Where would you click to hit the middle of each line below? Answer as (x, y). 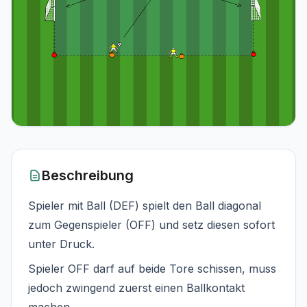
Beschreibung (88, 175)
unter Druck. (61, 244)
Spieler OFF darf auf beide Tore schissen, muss (152, 268)
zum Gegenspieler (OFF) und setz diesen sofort (151, 224)
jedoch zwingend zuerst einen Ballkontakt (136, 287)
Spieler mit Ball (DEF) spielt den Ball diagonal (145, 205)
